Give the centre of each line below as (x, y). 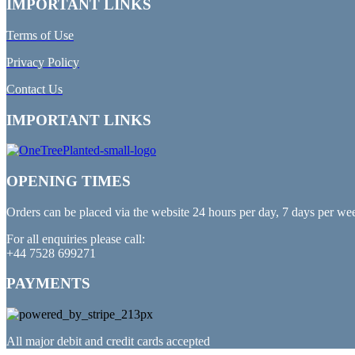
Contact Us (34, 89)
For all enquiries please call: (76, 239)
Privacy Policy (43, 62)
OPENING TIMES (69, 181)
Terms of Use (40, 35)
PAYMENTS (48, 284)
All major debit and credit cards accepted (108, 342)
